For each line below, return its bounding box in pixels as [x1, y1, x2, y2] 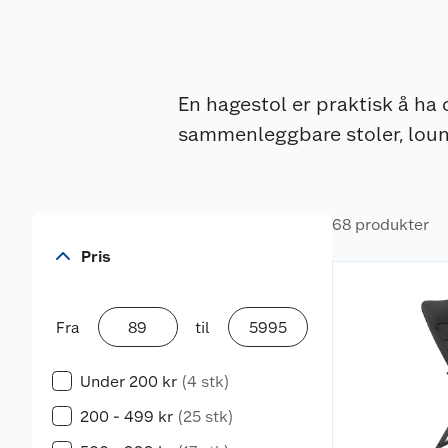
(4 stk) [181, 372, 230, 392]
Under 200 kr [80, 372, 177, 392]
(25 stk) [177, 407, 234, 427]
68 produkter [332, 215, 429, 235]
